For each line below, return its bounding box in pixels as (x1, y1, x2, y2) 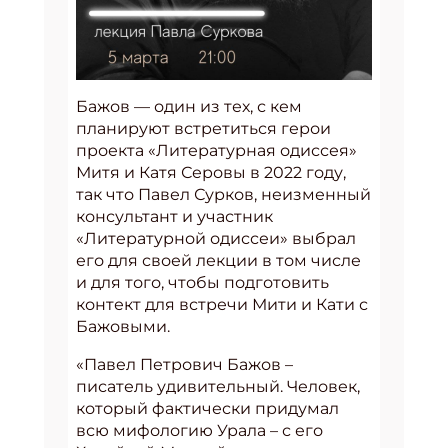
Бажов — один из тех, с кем (76, 97, 302, 117)
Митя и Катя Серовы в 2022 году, (76, 163, 346, 183)
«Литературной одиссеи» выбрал (76, 229, 356, 249)
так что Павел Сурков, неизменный (76, 185, 371, 205)
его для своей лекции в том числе (76, 251, 361, 271)
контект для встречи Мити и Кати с (76, 295, 368, 315)
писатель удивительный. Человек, (76, 377, 360, 397)
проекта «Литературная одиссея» (76, 141, 357, 161)
